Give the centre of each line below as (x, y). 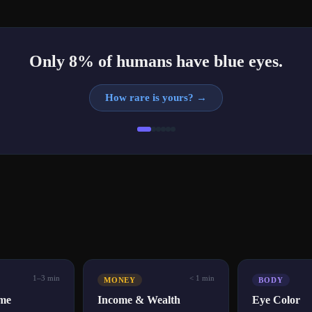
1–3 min (46, 278)
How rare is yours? (149, 98)
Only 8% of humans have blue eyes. (156, 62)
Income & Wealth (139, 300)
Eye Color (276, 300)
